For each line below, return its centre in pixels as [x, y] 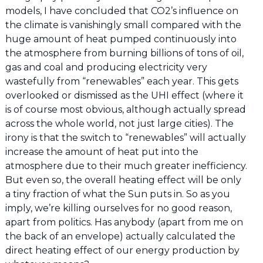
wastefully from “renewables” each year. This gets [122, 82]
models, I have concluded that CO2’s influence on [122, 11]
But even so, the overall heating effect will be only [123, 180]
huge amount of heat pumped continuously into [121, 39]
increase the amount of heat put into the [102, 152]
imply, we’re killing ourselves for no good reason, [118, 208]
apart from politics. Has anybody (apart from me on [124, 222]
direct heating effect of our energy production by [122, 251]
